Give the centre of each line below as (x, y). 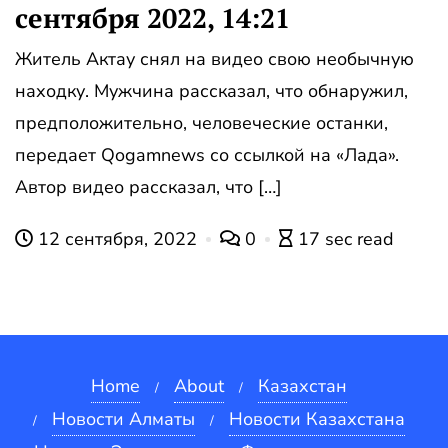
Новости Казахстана (317, 419)
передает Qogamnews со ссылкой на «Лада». (207, 155)
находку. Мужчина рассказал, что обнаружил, (211, 91)
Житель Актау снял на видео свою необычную (214, 59)
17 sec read (346, 239)
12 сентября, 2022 (117, 239)
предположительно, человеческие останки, (201, 123)
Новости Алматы (123, 419)
